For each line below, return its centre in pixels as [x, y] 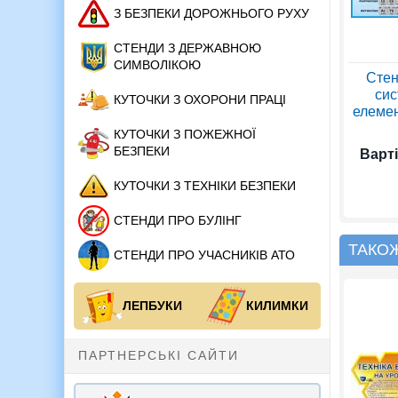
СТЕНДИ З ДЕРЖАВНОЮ [187, 48]
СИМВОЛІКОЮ [157, 65]
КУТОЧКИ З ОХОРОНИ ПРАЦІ [200, 100]
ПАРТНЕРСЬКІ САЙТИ [159, 356]
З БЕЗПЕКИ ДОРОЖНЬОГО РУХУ [211, 14]
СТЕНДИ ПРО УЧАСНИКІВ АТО [204, 255]
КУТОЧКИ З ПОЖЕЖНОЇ [185, 135]
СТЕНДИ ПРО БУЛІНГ [178, 221]
